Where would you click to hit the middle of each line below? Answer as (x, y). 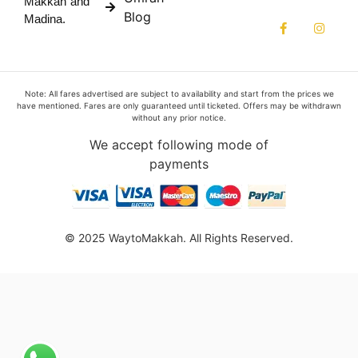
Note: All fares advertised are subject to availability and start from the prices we (179, 93)
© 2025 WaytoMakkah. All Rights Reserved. (179, 237)
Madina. (45, 19)
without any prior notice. (179, 117)
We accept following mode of (179, 145)
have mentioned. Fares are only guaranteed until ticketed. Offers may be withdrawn (179, 105)
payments (179, 164)
